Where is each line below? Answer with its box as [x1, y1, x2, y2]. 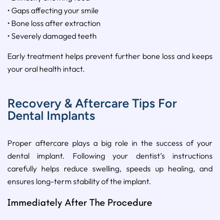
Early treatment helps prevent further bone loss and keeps [7, 51, 213, 61]
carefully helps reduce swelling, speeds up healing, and [7, 164, 213, 174]
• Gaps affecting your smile [7, 5, 99, 16]
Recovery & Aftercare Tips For [7, 96, 177, 111]
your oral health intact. [7, 64, 85, 74]
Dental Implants [7, 108, 95, 123]
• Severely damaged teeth [7, 31, 97, 41]
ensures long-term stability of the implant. [7, 176, 151, 187]
